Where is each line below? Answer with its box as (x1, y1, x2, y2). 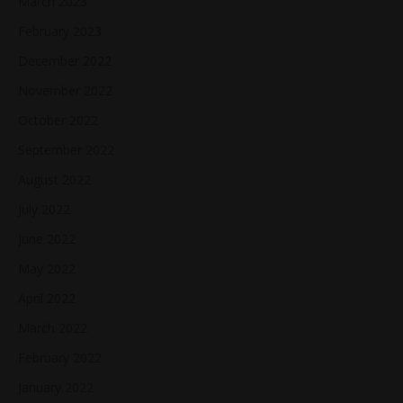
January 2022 (18, 379, 94, 397)
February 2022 (18, 349, 102, 367)
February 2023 (18, 22, 102, 40)
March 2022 (18, 319, 87, 337)
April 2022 (18, 290, 76, 308)
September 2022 (18, 141, 114, 159)
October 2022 (18, 112, 98, 130)
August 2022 (18, 171, 91, 189)
